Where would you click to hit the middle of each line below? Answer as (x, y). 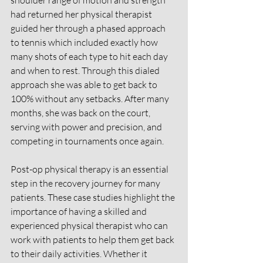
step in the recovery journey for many (86, 183)
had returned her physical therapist (82, 14)
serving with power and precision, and (87, 127)
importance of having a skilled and (80, 212)
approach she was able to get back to (85, 85)
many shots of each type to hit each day (90, 57)
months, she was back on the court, (81, 113)
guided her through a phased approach (89, 28)
